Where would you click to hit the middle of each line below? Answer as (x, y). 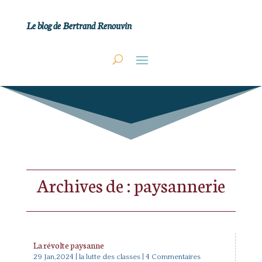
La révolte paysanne (68, 245)
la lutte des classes (109, 257)
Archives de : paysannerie (131, 185)
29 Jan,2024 (53, 257)
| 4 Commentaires (170, 257)
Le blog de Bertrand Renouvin (79, 25)
